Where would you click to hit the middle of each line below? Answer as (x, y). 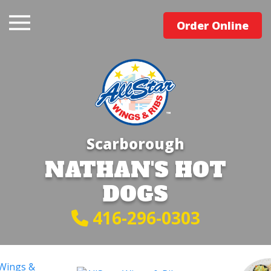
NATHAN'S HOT (135, 170)
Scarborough (135, 144)
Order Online (213, 25)
